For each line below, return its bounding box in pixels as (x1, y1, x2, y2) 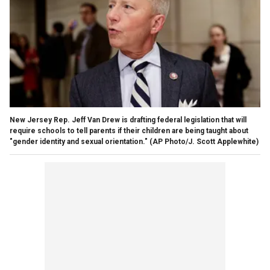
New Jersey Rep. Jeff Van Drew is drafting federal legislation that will (10, 115, 246, 124)
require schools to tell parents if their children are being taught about (10, 126, 248, 135)
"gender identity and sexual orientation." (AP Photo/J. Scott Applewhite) (10, 137, 259, 146)
